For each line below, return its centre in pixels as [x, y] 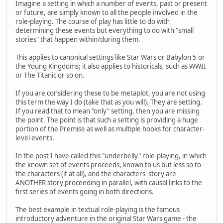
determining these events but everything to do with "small [105, 31]
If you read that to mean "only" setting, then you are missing [108, 111]
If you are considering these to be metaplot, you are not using [110, 93]
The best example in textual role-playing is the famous [98, 210]
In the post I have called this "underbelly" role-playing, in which [111, 156]
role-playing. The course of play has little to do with [93, 22]
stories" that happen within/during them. [78, 40]
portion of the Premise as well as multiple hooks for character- [110, 129]
